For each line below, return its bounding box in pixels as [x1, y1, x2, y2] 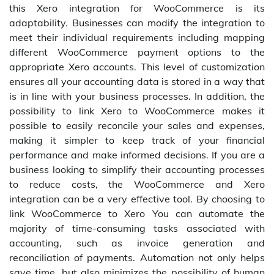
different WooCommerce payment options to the [9, 46, 265, 59]
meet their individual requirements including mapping [9, 31, 265, 44]
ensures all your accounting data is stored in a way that [9, 75, 265, 88]
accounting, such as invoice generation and [9, 237, 265, 250]
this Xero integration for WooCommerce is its [9, 2, 265, 15]
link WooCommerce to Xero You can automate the [9, 207, 265, 220]
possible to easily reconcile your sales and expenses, [9, 119, 265, 132]
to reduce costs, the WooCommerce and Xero [9, 178, 265, 191]
